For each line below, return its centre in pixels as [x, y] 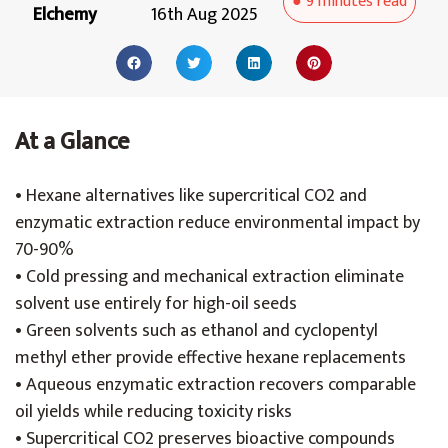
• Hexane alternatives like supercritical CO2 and [191, 196]
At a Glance [72, 142]
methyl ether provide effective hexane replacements [210, 358]
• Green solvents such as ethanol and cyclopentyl [196, 331]
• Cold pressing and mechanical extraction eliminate [209, 277]
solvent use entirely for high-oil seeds [156, 304]
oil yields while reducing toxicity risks [153, 412]
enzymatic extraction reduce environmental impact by [217, 223]
